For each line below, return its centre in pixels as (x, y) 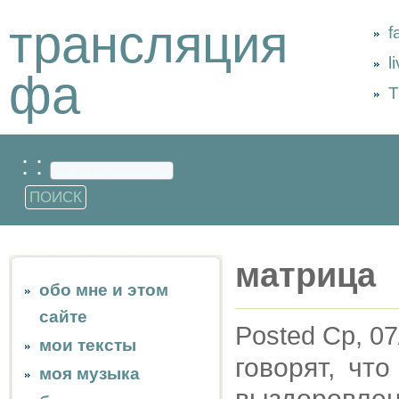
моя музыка (90, 374)
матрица (305, 275)
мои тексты (88, 345)
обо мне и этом (104, 290)
